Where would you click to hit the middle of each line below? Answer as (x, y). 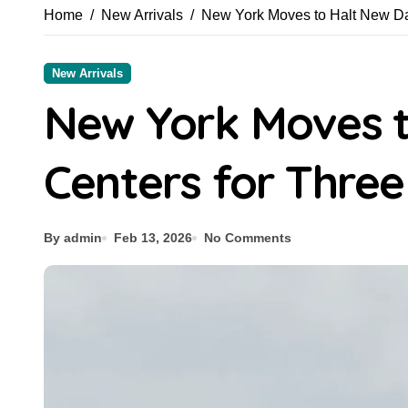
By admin (73, 238)
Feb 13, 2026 (153, 238)
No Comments (248, 238)
